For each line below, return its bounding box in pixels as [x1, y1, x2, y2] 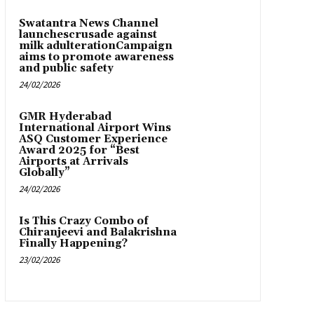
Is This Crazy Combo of [18, 214, 149, 228]
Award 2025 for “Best [18, 144, 139, 158]
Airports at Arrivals [18, 155, 128, 169]
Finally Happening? [18, 237, 128, 251]
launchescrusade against [18, 28, 157, 42]
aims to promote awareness [18, 50, 174, 64]
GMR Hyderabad [18, 110, 111, 124]
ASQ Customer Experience [18, 132, 168, 146]
